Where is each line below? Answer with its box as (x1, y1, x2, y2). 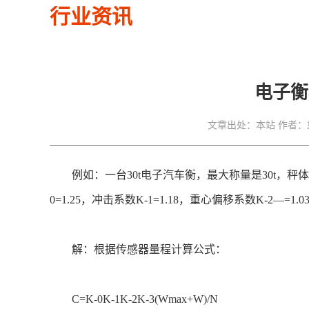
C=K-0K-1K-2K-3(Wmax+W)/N (50, 293, 218, 305)
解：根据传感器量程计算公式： (50, 243, 226, 255)
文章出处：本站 (208, 120, 275, 130)
